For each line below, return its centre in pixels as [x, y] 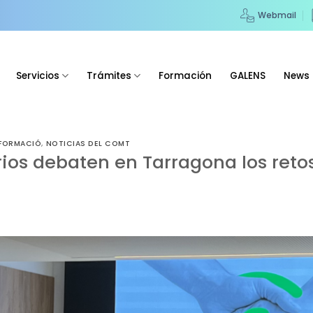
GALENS [248, 76]
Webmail [277, 15]
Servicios [37, 76]
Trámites [109, 76]
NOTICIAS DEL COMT [88, 144]
